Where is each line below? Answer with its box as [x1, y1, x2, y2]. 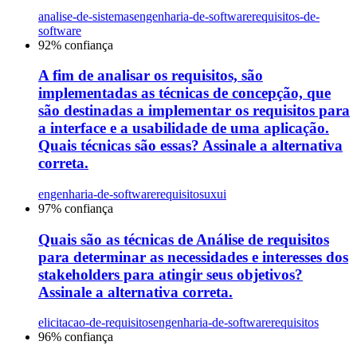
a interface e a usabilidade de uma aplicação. [38, 120, 329, 137]
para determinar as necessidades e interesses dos [38, 248, 348, 265]
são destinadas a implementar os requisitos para [38, 102, 350, 120]
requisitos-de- [252, 9, 320, 23]
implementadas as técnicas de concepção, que [38, 84, 331, 102]
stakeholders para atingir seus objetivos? [38, 265, 303, 283]
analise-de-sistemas [38, 9, 134, 23]
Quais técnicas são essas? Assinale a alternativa [38, 137, 343, 155]
